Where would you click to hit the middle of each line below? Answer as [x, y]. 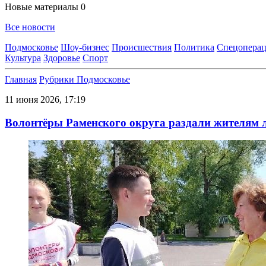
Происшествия [142, 47]
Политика [194, 47]
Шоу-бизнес [85, 47]
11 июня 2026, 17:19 [45, 99]
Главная [21, 79]
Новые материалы [43, 7]
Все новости [30, 27]
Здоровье [62, 58]
